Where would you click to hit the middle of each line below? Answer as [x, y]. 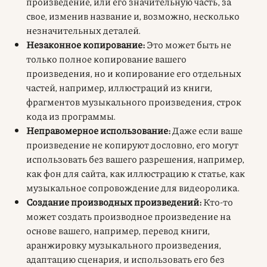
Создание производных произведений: [114, 201]
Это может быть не [188, 44]
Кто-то [217, 201]
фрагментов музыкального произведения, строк [134, 101]
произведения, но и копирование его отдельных [134, 73]
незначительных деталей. [83, 30]
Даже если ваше [207, 130]
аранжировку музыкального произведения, [124, 244]
